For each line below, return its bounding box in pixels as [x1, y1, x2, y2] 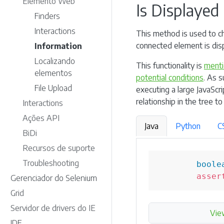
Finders [34, 11, 60, 21]
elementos [34, 68, 72, 78]
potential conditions [136, 72, 203, 82]
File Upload [34, 83, 72, 93]
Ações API [22, 113, 59, 123]
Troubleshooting [22, 158, 79, 168]
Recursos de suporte [22, 143, 95, 153]
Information [34, 41, 82, 51]
